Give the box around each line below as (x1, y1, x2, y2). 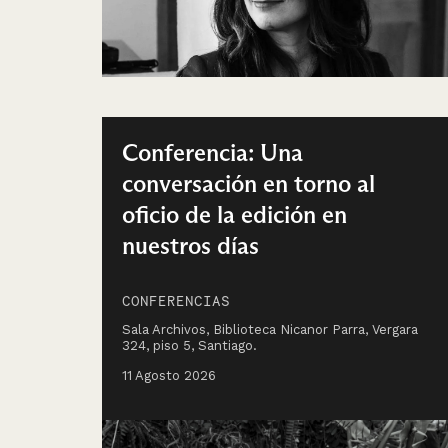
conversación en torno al (122, 168, 375, 198)
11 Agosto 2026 (122, 367, 216, 383)
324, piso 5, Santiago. (122, 337, 257, 353)
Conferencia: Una (122, 137, 303, 167)
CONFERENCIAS (122, 291, 230, 309)
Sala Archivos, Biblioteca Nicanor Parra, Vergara (122, 321, 418, 337)
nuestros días (122, 230, 259, 260)
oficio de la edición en (122, 199, 347, 229)
